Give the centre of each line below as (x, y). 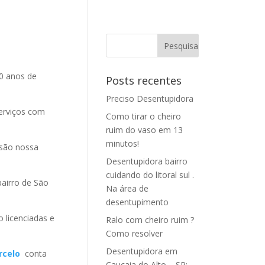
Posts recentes (144, 80)
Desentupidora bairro (147, 161)
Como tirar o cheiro (144, 116)
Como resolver (135, 233)
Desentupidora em (142, 251)
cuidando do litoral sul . (150, 175)
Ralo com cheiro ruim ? (150, 220)
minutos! (123, 143)
